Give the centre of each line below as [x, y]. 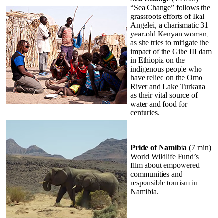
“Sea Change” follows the [170, 7]
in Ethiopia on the [158, 60]
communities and [156, 174]
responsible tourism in [164, 182]
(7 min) [199, 147]
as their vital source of [164, 95]
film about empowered [165, 165]
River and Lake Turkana [168, 86]
